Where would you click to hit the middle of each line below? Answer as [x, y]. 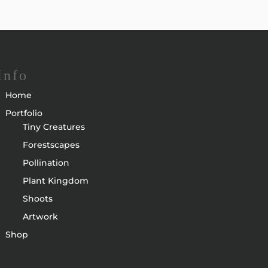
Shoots [37, 199]
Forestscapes [51, 145]
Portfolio [24, 113]
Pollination [46, 163]
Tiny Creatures [54, 127]
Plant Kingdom [55, 181]
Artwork [40, 217]
